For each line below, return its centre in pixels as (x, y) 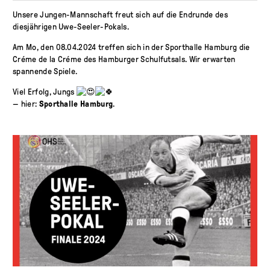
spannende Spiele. (45, 71)
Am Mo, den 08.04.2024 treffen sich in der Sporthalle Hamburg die (131, 47)
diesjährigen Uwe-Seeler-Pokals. (71, 27)
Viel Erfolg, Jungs (45, 92)
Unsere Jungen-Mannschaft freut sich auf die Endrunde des (120, 14)
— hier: (26, 104)
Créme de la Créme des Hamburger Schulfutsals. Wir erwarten (124, 59)
